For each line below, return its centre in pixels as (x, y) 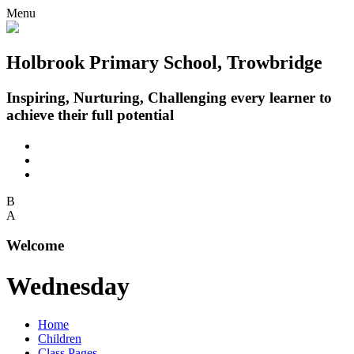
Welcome (35, 246)
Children (60, 339)
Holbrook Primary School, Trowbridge (164, 62)
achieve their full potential (90, 115)
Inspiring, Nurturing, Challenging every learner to (169, 97)
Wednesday (68, 286)
